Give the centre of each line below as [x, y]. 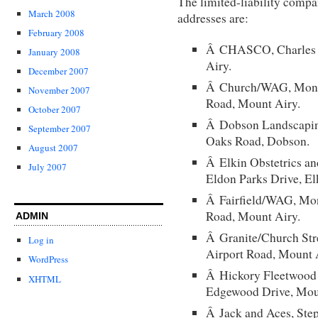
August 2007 [53, 148]
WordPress [48, 259]
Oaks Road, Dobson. [258, 141]
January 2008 [54, 51]
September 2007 [60, 129]
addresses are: [213, 18]
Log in [41, 240]
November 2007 [59, 90]
